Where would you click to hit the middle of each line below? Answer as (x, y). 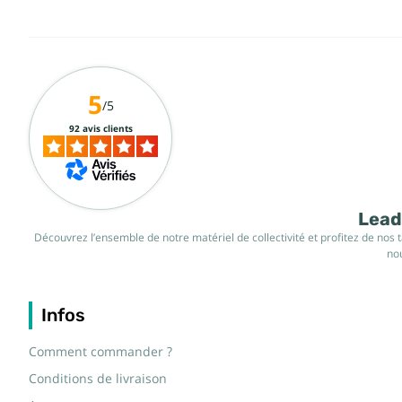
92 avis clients (100, 129)
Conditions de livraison (98, 379)
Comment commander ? (100, 352)
